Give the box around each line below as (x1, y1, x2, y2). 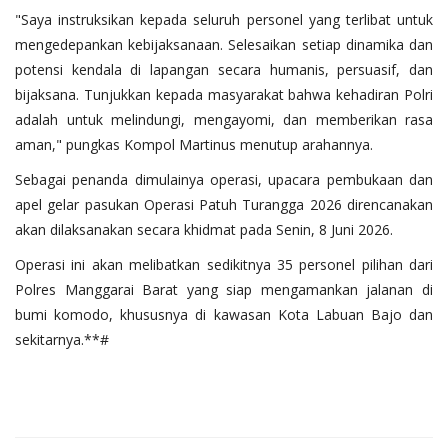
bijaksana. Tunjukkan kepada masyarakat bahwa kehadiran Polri (15, 84, 433, 104)
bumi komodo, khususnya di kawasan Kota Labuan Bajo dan (15, 304, 433, 324)
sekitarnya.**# (15, 329, 109, 349)
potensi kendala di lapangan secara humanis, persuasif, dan (15, 59, 433, 79)
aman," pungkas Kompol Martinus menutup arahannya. (15, 134, 373, 154)
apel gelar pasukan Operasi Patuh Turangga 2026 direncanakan (15, 194, 433, 214)
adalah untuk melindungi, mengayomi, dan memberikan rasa (15, 109, 433, 129)
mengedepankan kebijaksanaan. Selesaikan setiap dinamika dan (15, 34, 433, 54)
